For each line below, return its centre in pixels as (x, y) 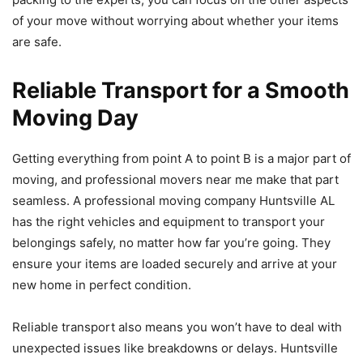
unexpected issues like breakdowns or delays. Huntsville (175, 348)
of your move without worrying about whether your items (175, 20)
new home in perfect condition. (102, 284)
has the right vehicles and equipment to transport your (169, 221)
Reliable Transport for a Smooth (181, 90)
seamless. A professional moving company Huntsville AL (173, 200)
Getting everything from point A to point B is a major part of (181, 158)
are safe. (37, 41)
